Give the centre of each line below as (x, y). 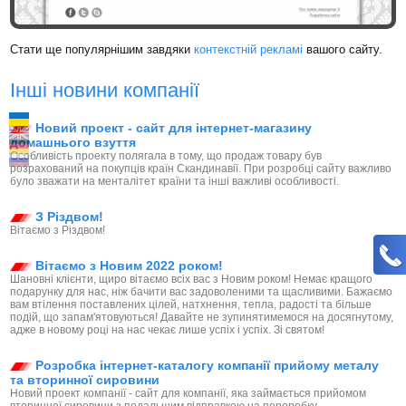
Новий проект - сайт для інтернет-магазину (172, 128)
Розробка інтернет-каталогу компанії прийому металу (206, 366)
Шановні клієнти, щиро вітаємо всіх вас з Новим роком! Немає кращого (192, 280)
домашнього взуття (73, 143)
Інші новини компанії (105, 91)
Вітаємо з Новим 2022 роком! (128, 266)
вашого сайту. (343, 50)
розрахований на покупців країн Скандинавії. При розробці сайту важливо (201, 169)
